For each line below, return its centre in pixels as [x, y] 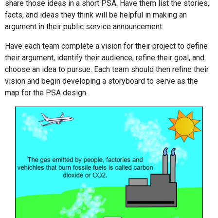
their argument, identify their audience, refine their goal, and [105, 58]
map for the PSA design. [46, 93]
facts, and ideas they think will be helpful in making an [96, 15]
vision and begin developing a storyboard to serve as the [101, 81]
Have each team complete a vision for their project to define [106, 46]
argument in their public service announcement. [84, 27]
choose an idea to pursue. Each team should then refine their [107, 70]
